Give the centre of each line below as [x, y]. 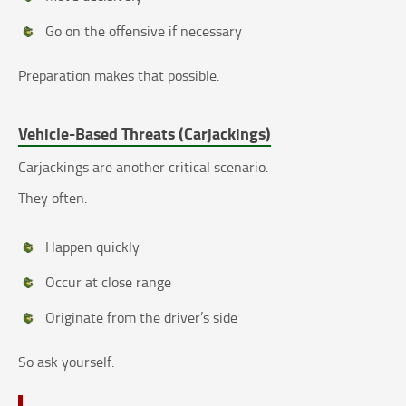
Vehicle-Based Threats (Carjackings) [145, 134]
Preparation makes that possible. [119, 76]
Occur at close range [108, 282]
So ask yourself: [66, 362]
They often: [53, 198]
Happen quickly [92, 247]
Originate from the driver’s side [141, 318]
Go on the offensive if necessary [144, 31]
